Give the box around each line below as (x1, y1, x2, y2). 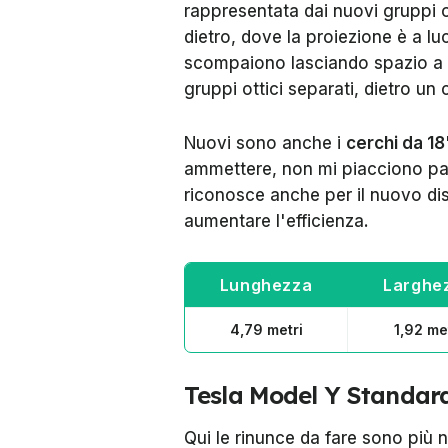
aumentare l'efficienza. (184, 211, 369, 231)
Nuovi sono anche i (184, 133, 346, 153)
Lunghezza (219, 275, 313, 295)
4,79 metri (229, 321, 303, 338)
